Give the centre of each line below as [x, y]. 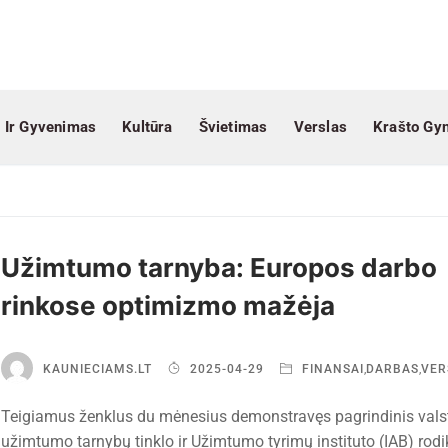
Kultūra [147, 127]
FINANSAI [330, 368]
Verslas [320, 127]
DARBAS [392, 368]
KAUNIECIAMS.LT [97, 368]
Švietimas [233, 127]
